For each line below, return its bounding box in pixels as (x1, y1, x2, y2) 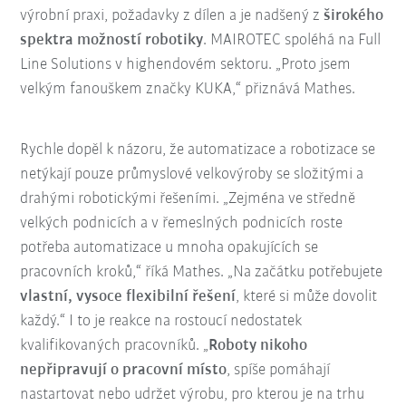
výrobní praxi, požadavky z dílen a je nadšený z (20, 6, 324, 24)
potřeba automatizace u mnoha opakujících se (20, 238, 319, 256)
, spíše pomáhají (227, 361, 331, 379)
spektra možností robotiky (20, 31, 204, 49)
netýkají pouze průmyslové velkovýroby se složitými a (20, 165, 364, 183)
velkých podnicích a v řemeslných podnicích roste (20, 214, 343, 232)
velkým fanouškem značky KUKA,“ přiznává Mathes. (20, 80, 356, 98)
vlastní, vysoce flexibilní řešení (20, 287, 237, 305)
